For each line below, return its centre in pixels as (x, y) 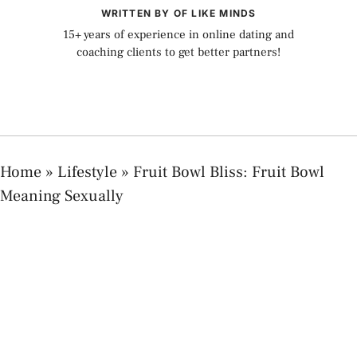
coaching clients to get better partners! (178, 52)
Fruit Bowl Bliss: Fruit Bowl (229, 172)
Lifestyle (87, 172)
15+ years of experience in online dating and (178, 35)
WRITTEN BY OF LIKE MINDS (178, 13)
